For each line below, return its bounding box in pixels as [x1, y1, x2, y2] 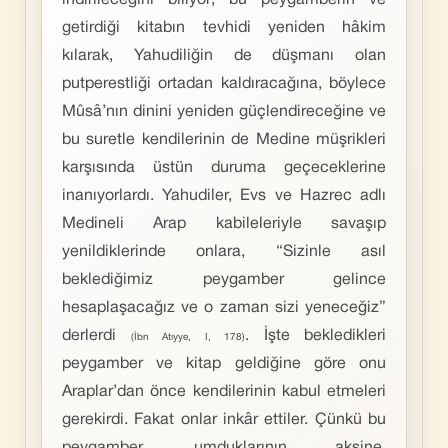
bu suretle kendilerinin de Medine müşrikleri [62, 133, 386, 147]
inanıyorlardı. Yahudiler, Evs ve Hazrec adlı [62, 189, 386, 203]
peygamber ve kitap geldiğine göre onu [62, 357, 386, 371]
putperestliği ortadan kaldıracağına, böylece [62, 77, 386, 91]
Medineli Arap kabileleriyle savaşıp [62, 217, 386, 231]
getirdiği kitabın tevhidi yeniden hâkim [62, 21, 386, 35]
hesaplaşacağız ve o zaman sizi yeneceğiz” [62, 301, 386, 315]
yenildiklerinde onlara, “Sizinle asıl [62, 245, 386, 259]
